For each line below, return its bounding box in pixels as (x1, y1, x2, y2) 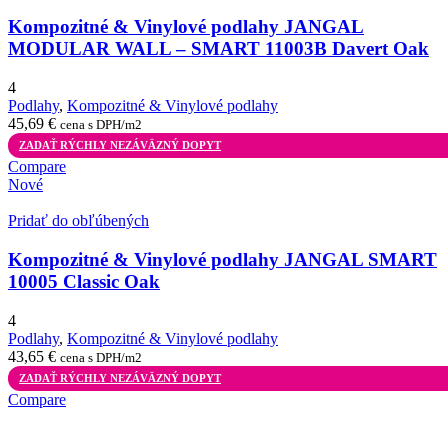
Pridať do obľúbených (8, 212, 149, 230)
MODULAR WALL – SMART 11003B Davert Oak (8, 37, 429, 59)
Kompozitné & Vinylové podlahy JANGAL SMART (8, 248, 437, 270)
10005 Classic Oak (8, 270, 160, 292)
